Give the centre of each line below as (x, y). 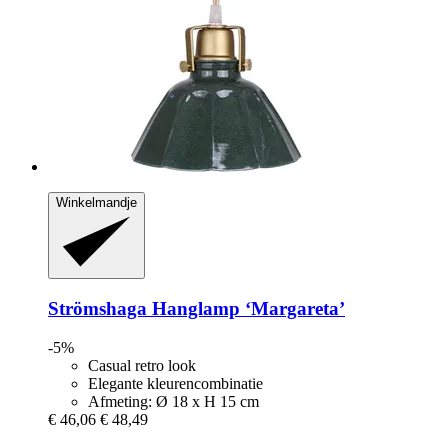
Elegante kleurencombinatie (175, 383)
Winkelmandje (96, 202)
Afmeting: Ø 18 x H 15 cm (173, 401)
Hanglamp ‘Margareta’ (246, 308)
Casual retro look (142, 365)
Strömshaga (97, 308)
